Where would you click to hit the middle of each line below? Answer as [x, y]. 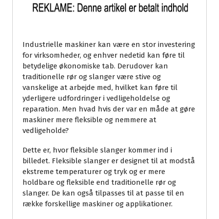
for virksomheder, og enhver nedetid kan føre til [104, 55]
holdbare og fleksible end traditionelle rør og [99, 182]
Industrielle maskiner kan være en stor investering [109, 44]
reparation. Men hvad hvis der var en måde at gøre [109, 109]
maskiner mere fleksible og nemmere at [89, 120]
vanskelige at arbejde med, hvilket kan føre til [100, 87]
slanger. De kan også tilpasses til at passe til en [103, 193]
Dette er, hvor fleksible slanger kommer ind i [97, 150]
